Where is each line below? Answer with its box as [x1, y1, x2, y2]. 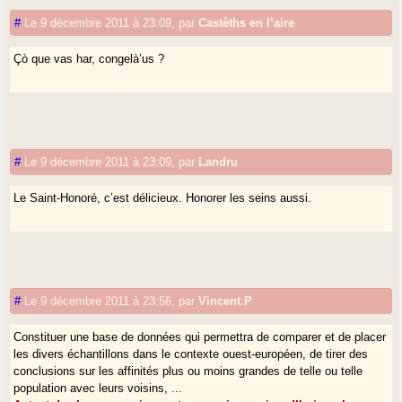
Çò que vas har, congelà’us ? [13, 51, 165, 66]
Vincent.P [198, 293, 253, 308]
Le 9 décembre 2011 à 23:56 [24, 293, 172, 308]
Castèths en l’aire [198, 15, 295, 30]
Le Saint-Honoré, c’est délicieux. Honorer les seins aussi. [13, 190, 312, 205]
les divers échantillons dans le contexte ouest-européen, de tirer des [13, 346, 369, 361]
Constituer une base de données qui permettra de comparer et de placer [13, 329, 387, 344]
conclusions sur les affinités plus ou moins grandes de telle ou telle [13, 363, 363, 378]
